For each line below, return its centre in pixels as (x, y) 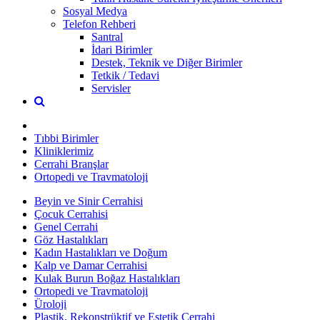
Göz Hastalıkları (71, 239)
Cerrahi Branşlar (71, 164)
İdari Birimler (122, 49)
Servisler (111, 88)
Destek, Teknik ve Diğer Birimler (167, 62)
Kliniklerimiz (64, 151)
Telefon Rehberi (99, 24)
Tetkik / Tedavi (125, 75)
